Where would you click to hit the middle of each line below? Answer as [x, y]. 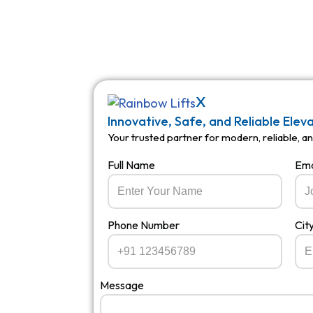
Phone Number [144, 225]
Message [122, 285]
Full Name [132, 165]
